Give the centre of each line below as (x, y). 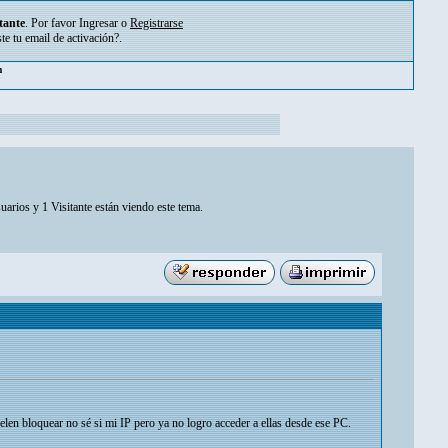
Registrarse (156, 23)
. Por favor (52, 23)
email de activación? (72, 38)
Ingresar (98, 23)
